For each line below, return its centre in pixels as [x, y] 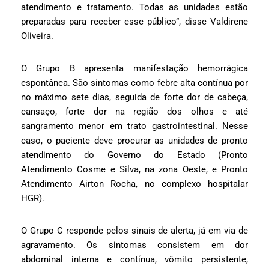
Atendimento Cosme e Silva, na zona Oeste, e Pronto [134, 170]
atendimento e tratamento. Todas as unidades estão [134, 8]
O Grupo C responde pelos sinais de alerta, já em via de [134, 231]
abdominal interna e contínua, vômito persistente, [134, 260]
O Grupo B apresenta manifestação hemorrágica [134, 69]
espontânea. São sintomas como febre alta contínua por [134, 83]
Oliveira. [37, 36]
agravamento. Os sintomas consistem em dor [134, 245]
